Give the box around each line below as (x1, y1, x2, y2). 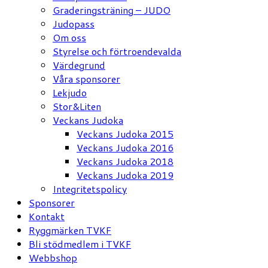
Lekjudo (53, 85, 87, 99)
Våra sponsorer (53, 71, 120, 86)
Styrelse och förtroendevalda (53, 44, 181, 58)
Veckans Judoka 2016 (77, 140, 173, 154)
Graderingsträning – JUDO (53, 2, 170, 17)
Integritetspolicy (53, 181, 127, 196)
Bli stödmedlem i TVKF (29, 236, 131, 251)
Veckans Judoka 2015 (77, 126, 173, 141)
